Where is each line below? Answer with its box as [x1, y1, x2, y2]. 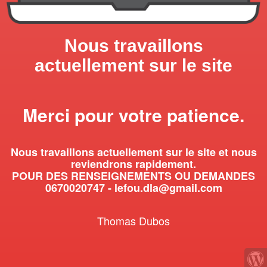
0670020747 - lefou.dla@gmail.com [45, 180, 222, 196]
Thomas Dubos [97, 213, 170, 229]
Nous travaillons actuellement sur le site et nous [10, 144, 257, 160]
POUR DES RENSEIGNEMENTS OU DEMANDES [12, 168, 255, 184]
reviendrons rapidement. [71, 156, 196, 172]
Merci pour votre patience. [23, 102, 244, 128]
